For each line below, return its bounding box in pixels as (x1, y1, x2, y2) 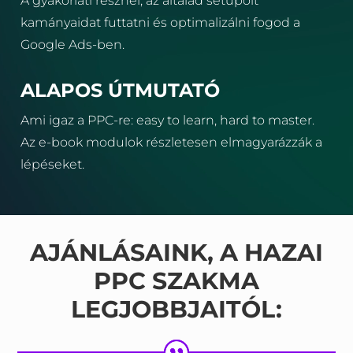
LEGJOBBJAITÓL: (70, 295, 282, 324)
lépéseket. (20, 157, 85, 172)
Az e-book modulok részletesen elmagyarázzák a (20, 135, 323, 150)
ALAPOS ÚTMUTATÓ (20, 79, 221, 102)
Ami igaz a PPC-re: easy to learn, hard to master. (20, 113, 315, 128)
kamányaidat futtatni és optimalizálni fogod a (20, 15, 301, 30)
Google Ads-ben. (20, 37, 125, 52)
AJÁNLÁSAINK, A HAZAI (29, 238, 323, 267)
